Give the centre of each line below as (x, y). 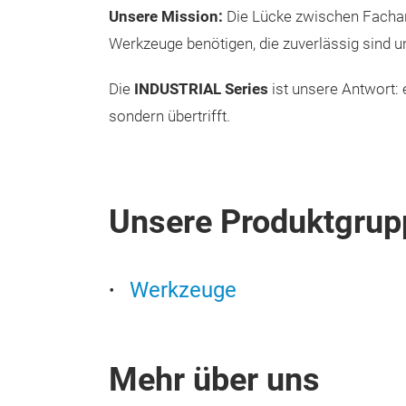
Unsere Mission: (166, 17)
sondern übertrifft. (169, 116)
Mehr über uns (214, 380)
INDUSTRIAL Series (201, 89)
